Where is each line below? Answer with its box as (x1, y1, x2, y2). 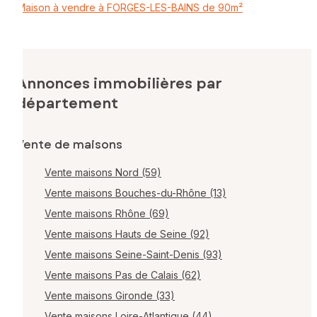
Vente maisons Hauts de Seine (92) (45, 228, 209, 241)
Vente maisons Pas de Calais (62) (45, 269, 201, 282)
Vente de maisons (16, 137, 122, 154)
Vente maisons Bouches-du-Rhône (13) (45, 187, 226, 200)
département (16, 93, 118, 115)
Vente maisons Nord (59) (45, 166, 161, 179)
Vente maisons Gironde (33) (45, 289, 175, 302)
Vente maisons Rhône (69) (45, 207, 169, 220)
